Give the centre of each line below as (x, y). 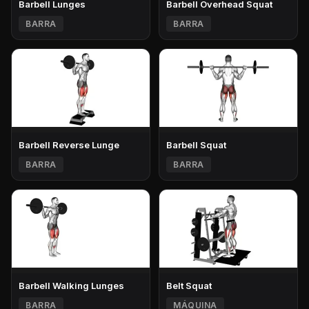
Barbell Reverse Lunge (69, 145)
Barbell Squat (196, 145)
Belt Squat (189, 286)
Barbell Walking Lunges (71, 286)
